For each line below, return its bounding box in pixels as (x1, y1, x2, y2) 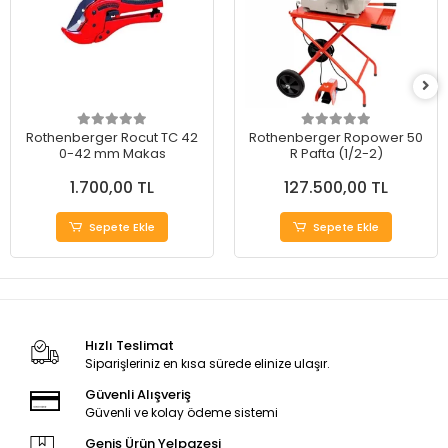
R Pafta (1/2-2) (289, 144, 383, 164)
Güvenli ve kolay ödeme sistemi (84, 404, 278, 422)
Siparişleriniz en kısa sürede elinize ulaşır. (84, 355, 330, 373)
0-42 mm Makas (58, 144, 166, 164)
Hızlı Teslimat (84, 336, 174, 356)
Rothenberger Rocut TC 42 (26, 128, 198, 148)
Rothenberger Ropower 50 (249, 128, 423, 148)
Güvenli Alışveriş (84, 385, 191, 405)
